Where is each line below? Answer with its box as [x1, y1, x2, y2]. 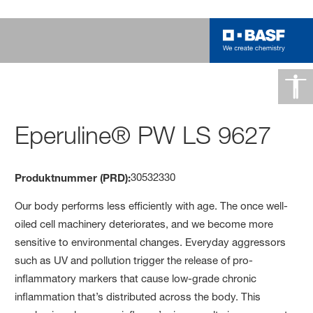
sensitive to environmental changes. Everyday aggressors [15, 235, 286, 249]
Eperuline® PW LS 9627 [15, 119, 272, 150]
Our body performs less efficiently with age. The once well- [15, 198, 289, 212]
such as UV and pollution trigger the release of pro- [15, 253, 254, 267]
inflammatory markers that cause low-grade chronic [15, 271, 257, 285]
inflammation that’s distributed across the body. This [15, 289, 261, 303]
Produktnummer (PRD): [15, 170, 131, 184]
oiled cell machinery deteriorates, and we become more [15, 217, 274, 231]
